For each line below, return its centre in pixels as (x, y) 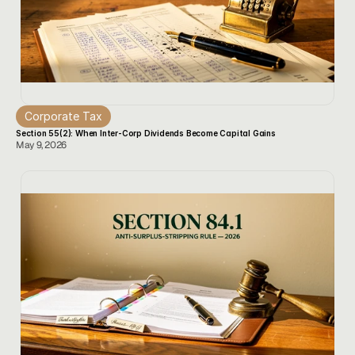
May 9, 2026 (42, 145)
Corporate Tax (63, 116)
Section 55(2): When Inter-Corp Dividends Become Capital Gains (146, 133)
